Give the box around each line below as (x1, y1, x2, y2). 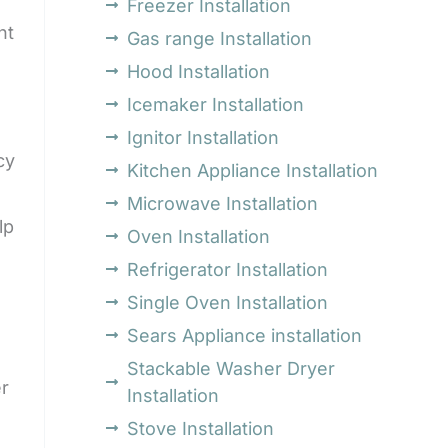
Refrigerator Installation (127, 258, 329, 280)
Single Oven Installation (127, 291, 329, 313)
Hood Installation (127, 60, 271, 82)
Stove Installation (127, 417, 275, 439)
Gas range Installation (127, 27, 313, 49)
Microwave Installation (127, 192, 319, 214)
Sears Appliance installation (127, 324, 363, 346)
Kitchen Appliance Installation (127, 159, 379, 181)
